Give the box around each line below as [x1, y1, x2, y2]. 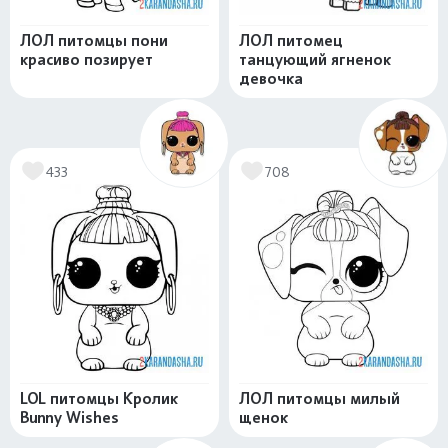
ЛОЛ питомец [239, 31, 343, 51]
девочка [239, 69, 303, 89]
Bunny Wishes [20, 408, 119, 428]
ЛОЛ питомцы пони [20, 31, 168, 51]
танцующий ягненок [239, 50, 391, 70]
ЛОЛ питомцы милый [239, 389, 400, 409]
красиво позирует [20, 50, 153, 70]
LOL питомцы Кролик [20, 389, 178, 409]
